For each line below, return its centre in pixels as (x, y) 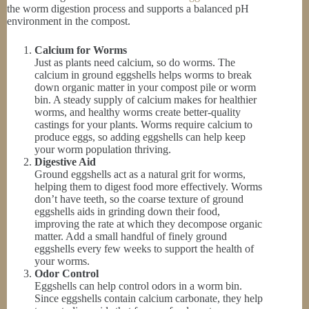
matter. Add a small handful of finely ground (131, 236)
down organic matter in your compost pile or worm (145, 87)
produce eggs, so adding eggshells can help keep (140, 137)
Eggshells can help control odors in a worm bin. (138, 286)
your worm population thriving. (103, 149)
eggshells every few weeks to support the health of (144, 248)
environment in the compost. (69, 21)
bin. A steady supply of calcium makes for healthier (146, 99)
